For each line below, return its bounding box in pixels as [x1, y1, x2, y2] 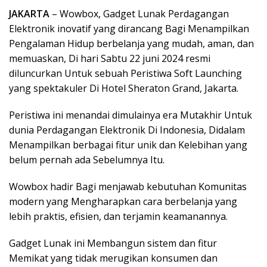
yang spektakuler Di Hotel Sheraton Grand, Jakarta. [9, 82, 238, 95]
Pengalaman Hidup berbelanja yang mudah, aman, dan [9, 37, 254, 50]
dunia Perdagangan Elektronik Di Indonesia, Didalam [9, 123, 245, 136]
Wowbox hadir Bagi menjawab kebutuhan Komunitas [9, 180, 247, 193]
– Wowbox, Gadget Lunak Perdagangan [52, 7, 229, 20]
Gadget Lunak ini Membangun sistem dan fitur [9, 237, 217, 250]
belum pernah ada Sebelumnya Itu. [9, 153, 164, 166]
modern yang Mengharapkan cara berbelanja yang [9, 195, 237, 208]
